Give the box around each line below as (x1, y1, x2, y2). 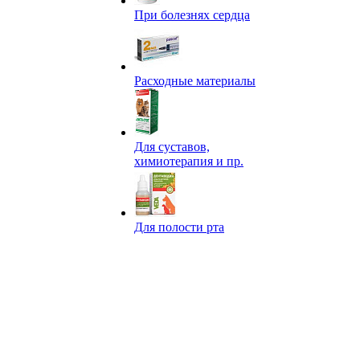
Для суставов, (134, 140, 210, 153)
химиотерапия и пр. (134, 154, 243, 168)
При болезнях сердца (134, 8, 250, 22)
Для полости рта (134, 220, 224, 234)
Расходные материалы (134, 74, 256, 88)
